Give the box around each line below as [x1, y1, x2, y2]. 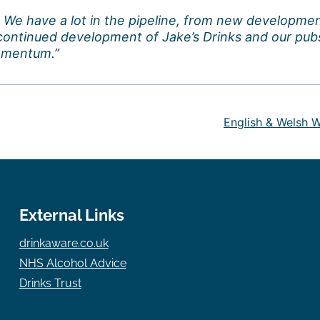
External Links [19, 206, 124, 224]
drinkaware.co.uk [19, 236, 109, 250]
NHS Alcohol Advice [19, 256, 126, 270]
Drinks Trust [19, 276, 81, 290]
